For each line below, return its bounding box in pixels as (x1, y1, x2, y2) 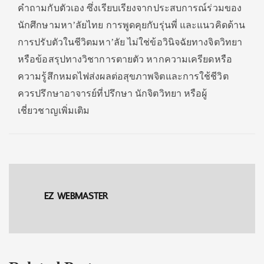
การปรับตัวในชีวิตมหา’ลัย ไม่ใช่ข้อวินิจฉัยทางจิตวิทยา (18, 37, 243, 47)
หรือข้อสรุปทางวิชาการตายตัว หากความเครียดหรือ (18, 54, 232, 64)
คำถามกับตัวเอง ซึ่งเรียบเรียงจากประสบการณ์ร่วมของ (18, 3, 242, 13)
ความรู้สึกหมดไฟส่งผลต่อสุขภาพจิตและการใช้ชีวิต (18, 71, 229, 81)
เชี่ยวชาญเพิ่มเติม (18, 105, 90, 115)
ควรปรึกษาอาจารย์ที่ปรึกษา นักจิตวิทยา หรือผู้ (18, 88, 207, 98)
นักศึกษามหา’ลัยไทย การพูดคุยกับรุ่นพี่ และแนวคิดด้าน (18, 20, 245, 30)
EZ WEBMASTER (44, 187, 108, 204)
